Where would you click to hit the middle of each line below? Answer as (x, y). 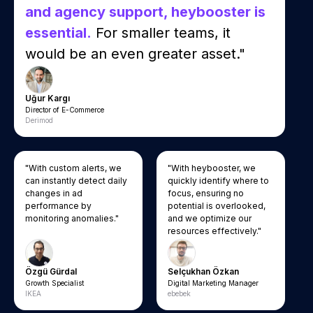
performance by (58, 205)
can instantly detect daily (76, 180)
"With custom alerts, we (73, 168)
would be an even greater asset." (135, 53)
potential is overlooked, (217, 205)
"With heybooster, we (212, 168)
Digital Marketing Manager (213, 283)
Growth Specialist (54, 283)
